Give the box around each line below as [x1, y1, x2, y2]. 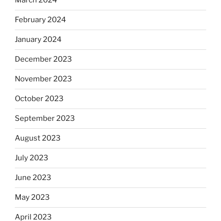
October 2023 [15, 94, 64, 103]
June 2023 [15, 173, 51, 182]
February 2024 [15, 15, 66, 24]
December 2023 [15, 55, 72, 64]
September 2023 [15, 114, 75, 123]
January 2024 [15, 35, 62, 44]
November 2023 [15, 74, 72, 83]
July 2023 [15, 153, 48, 162]
